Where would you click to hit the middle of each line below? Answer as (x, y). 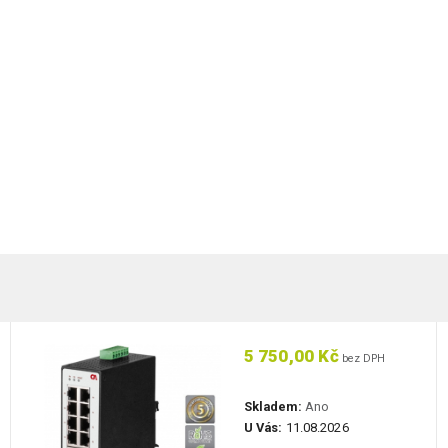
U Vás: (263, 428)
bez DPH (362, 359)
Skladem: (272, 407)
